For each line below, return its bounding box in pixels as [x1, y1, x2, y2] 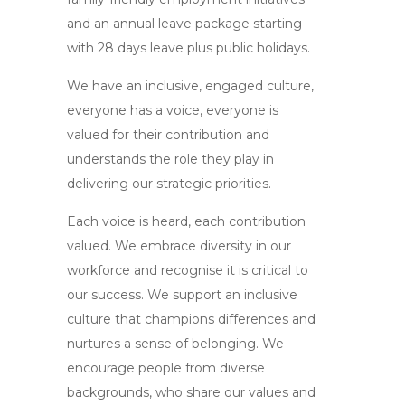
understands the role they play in [67, 151, 274, 167]
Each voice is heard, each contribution [67, 213, 306, 230]
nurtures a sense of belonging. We [67, 335, 284, 352]
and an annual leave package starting [67, 15, 302, 32]
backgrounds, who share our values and [67, 384, 316, 400]
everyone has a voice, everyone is [67, 102, 278, 118]
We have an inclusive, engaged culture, [67, 78, 314, 94]
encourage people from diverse [67, 360, 265, 376]
